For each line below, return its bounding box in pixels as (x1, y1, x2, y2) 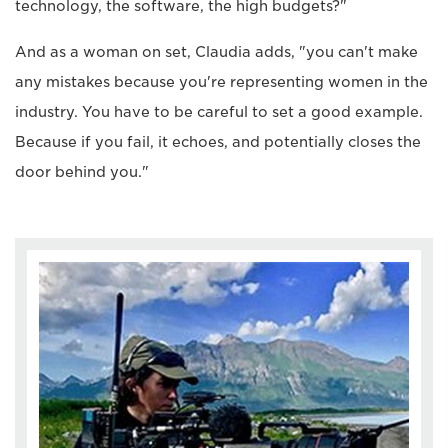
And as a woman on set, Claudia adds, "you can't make (15, 44, 418, 61)
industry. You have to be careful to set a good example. (15, 104, 423, 121)
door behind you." (15, 164, 149, 181)
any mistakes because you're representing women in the (15, 74, 428, 91)
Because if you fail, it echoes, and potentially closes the (15, 134, 421, 151)
